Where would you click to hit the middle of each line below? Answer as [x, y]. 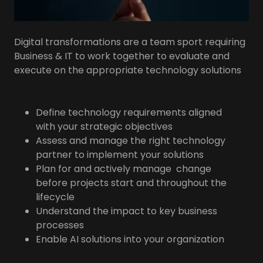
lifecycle [55, 197]
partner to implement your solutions [119, 154]
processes [60, 225]
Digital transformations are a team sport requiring [130, 42]
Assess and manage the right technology [130, 140]
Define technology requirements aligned [129, 112]
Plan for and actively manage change [123, 168]
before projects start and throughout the [131, 183]
